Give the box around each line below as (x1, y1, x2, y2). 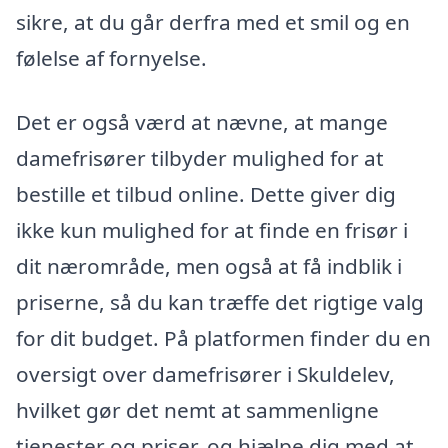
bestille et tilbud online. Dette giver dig (16, 179, 396, 208)
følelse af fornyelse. (16, 43, 207, 72)
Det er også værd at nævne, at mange (16, 107, 388, 136)
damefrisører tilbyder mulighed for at (16, 143, 384, 172)
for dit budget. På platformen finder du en (16, 323, 431, 352)
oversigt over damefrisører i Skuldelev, (16, 359, 395, 388)
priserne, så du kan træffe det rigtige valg (16, 287, 424, 316)
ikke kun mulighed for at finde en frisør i (16, 215, 408, 244)
